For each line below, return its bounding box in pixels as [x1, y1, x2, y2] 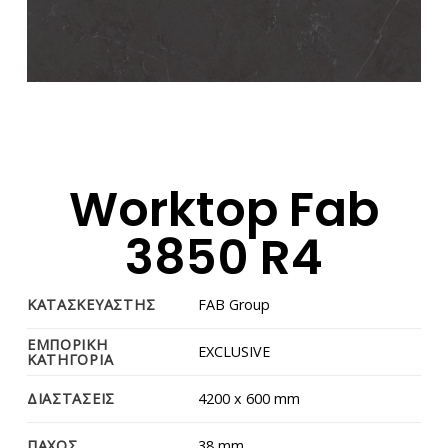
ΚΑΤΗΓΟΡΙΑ [26, 349, 114, 369]
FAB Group [198, 294, 271, 314]
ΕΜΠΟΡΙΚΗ [26, 334, 108, 354]
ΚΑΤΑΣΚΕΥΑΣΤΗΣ [26, 294, 156, 314]
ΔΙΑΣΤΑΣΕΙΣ [26, 388, 116, 408]
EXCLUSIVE [198, 341, 271, 361]
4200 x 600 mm [198, 388, 301, 408]
